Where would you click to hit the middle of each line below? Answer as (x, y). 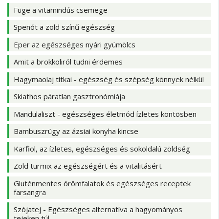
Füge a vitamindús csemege (61, 10)
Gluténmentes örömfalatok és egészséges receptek (102, 183)
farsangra (30, 192)
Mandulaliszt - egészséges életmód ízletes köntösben (105, 114)
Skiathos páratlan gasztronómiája (69, 97)
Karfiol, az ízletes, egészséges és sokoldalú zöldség (102, 148)
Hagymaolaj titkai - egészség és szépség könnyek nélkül (109, 79)
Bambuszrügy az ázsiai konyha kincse (76, 131)
